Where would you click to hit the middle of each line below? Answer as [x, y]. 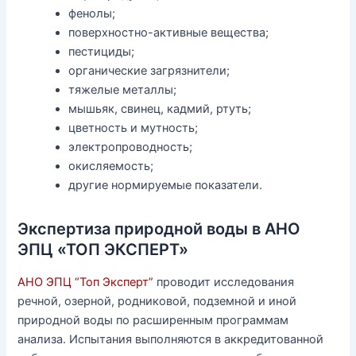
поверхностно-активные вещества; [169, 33]
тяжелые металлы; [123, 90]
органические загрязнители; [149, 71]
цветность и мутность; [133, 128]
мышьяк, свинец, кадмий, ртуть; [160, 109]
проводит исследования [224, 282]
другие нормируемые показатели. [166, 186]
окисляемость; [111, 166]
